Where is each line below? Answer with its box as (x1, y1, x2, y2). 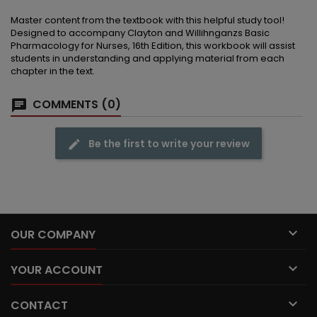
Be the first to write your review (88, 137, 250, 151)
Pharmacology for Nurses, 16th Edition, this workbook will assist (11, 39, 295, 53)
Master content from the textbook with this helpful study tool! (11, 13, 284, 28)
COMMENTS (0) (30, 96, 121, 113)
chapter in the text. (11, 64, 95, 79)
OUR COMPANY (11, 226, 96, 243)
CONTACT (11, 297, 68, 314)
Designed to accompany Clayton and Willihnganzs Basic (11, 26, 270, 40)
